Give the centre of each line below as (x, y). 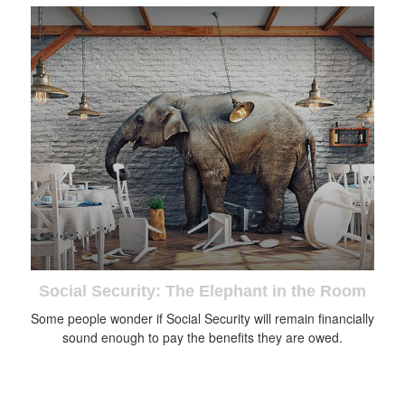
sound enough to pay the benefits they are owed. (202, 337)
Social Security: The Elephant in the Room (202, 291)
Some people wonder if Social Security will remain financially (202, 318)
